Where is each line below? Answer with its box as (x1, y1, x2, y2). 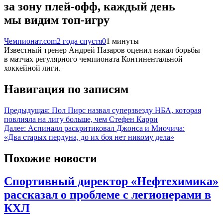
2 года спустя (57, 36, 102, 45)
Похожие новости (4, 151, 97, 165)
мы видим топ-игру (4, 13, 110, 26)
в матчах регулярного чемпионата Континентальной (4, 54, 183, 63)
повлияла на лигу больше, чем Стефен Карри (4, 114, 158, 123)
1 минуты (106, 36, 139, 45)
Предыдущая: (4, 106, 50, 114)
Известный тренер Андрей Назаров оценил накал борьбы (4, 45, 200, 54)
